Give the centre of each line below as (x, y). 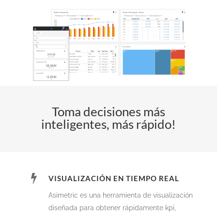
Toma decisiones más (108, 112)
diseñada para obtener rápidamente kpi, (112, 208)
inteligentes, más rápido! (108, 124)
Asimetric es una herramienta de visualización (121, 195)
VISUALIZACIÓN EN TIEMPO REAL (114, 178)
